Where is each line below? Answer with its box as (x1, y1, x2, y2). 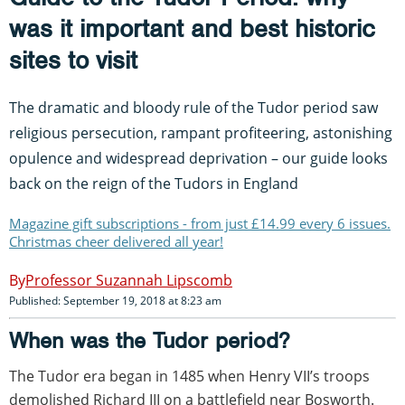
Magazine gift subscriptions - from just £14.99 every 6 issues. (9, 213, 391, 232)
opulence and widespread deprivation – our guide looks (9, 147, 388, 168)
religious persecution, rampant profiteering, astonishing (9, 122, 392, 143)
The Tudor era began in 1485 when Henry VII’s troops (9, 365, 370, 386)
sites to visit (9, 44, 137, 76)
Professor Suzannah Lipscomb (25, 269, 232, 290)
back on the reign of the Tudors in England (9, 173, 298, 193)
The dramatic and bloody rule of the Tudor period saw (9, 97, 378, 118)
